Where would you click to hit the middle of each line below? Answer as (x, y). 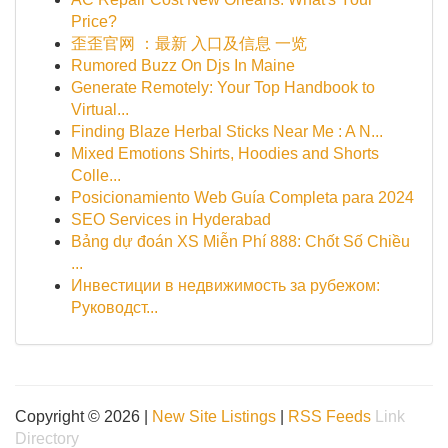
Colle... (96, 175)
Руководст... (114, 307)
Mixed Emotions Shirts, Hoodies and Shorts (225, 153)
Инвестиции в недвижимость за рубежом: (225, 285)
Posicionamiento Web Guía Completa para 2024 (242, 197)
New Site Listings (214, 416)
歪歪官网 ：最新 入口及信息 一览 (189, 43)
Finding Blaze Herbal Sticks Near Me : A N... (227, 131)
